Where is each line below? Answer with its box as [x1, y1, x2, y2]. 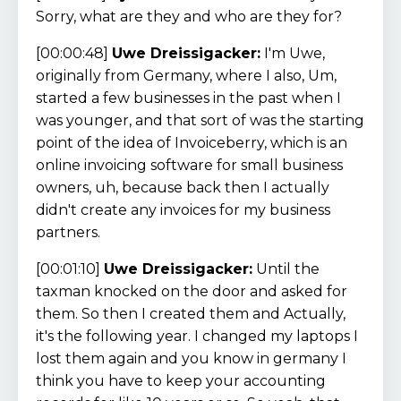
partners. [36, 223, 100, 241]
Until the [252, 260, 320, 277]
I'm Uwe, [260, 44, 325, 62]
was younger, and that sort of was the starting [36, 111, 364, 129]
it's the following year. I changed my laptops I [36, 327, 358, 345]
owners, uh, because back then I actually [36, 178, 329, 196]
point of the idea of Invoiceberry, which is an [36, 133, 347, 151]
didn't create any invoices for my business [36, 200, 330, 218]
